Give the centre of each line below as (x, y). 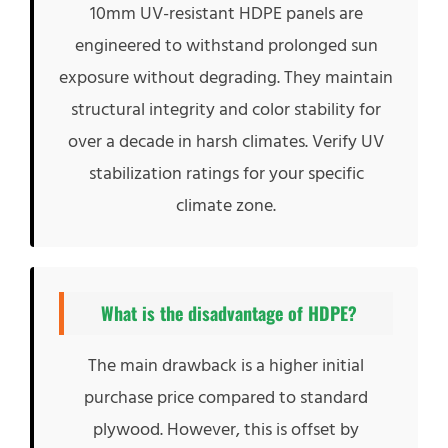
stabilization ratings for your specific (226, 173)
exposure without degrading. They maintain (226, 77)
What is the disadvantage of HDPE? (228, 313)
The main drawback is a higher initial (226, 365)
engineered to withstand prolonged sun (226, 45)
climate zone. (226, 205)
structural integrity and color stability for (226, 109)
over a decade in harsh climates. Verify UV (226, 141)
